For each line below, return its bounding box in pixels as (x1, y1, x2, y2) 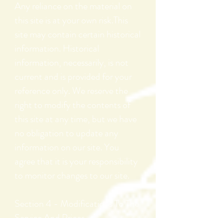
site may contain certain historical (15, 27, 141, 42)
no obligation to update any (15, 126, 118, 141)
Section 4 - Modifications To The (15, 197, 139, 211)
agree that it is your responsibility (15, 154, 138, 169)
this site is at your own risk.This (15, 13, 128, 28)
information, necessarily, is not (15, 55, 128, 70)
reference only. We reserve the (15, 84, 128, 98)
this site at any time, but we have (15, 112, 137, 127)
